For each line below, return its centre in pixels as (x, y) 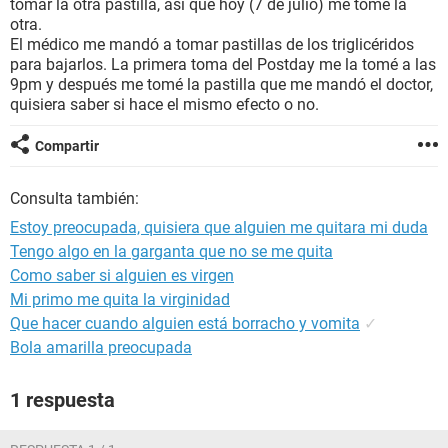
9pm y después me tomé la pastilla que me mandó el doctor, (221, 84)
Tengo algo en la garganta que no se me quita (171, 251)
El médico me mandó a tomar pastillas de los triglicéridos (212, 44)
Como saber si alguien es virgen (122, 275)
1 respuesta (62, 400)
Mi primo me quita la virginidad (120, 299)
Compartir (67, 146)
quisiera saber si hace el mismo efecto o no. (164, 104)
